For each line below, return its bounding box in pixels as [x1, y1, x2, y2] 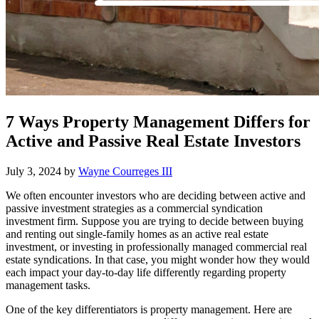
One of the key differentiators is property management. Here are [6, 303, 292, 315]
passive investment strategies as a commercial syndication [6, 202, 263, 214]
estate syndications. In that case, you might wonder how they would [6, 253, 310, 266]
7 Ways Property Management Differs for [6, 112, 310, 131]
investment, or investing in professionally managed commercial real [6, 240, 307, 253]
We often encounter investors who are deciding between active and [6, 189, 305, 202]
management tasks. [6, 278, 90, 291]
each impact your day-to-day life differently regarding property [6, 266, 286, 278]
